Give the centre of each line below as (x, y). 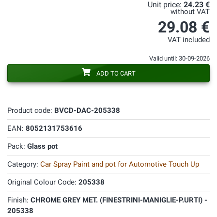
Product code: (31, 110)
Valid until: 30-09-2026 (179, 58)
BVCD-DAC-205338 (87, 110)
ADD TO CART (116, 73)
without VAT (190, 12)
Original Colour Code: (43, 182)
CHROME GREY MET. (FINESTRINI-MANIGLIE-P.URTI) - (119, 200)
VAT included (189, 40)
